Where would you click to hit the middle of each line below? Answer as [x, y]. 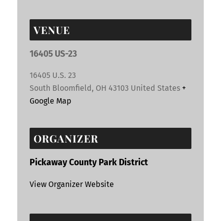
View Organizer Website [72, 184]
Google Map [51, 101]
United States [155, 88]
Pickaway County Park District [89, 163]
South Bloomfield [61, 88]
